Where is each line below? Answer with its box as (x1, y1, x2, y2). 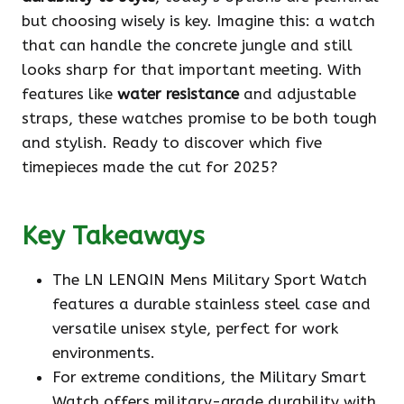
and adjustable (239, 85, 356, 104)
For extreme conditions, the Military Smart (52, 368, 366, 387)
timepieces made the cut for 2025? (22, 158, 278, 177)
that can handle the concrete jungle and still (22, 36, 353, 55)
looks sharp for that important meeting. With (22, 60, 362, 79)
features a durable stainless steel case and (52, 295, 371, 314)
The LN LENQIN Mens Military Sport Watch (52, 271, 367, 289)
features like (22, 85, 117, 104)
